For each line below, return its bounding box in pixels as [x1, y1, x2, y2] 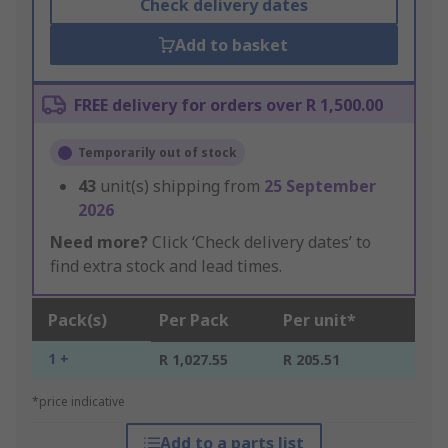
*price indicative [32, 393, 125, 411]
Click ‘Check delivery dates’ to [148, 231, 371, 254]
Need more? [50, 231, 148, 254]
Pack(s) [48, 309, 107, 332]
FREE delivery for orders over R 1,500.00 [74, 94, 383, 117]
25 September [264, 175, 376, 198]
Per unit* [283, 309, 356, 332]
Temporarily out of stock [78, 144, 237, 162]
